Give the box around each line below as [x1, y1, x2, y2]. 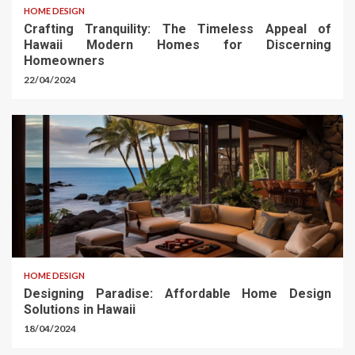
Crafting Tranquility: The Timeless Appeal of [24, 21, 331, 37]
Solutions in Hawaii [24, 302, 139, 318]
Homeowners [24, 53, 108, 69]
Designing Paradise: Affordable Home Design [24, 286, 331, 302]
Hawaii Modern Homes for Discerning [24, 37, 331, 53]
